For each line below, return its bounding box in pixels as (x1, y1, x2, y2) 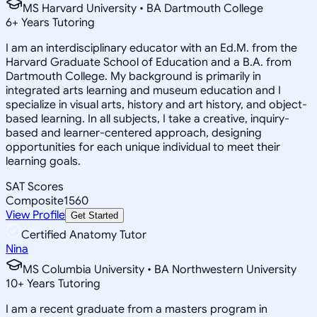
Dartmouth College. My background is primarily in (6, 69, 261, 83)
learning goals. (6, 154, 81, 168)
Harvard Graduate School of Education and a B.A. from (6, 54, 292, 69)
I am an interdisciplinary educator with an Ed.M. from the (6, 40, 297, 55)
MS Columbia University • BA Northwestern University (23, 262, 296, 277)
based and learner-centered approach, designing (6, 125, 262, 140)
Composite (6, 193, 64, 208)
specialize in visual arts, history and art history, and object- (6, 97, 307, 112)
